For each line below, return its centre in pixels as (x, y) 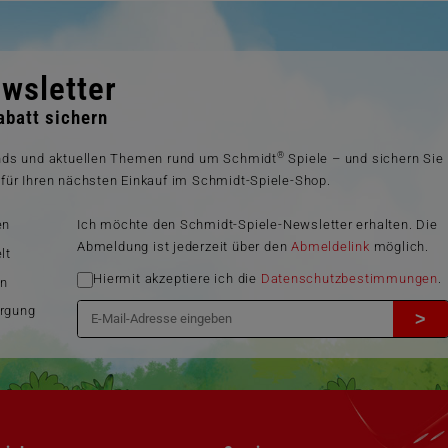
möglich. (399, 247)
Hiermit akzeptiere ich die (177, 279)
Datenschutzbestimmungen (349, 279)
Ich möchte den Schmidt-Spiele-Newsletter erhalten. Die (257, 225)
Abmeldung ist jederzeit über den (184, 247)
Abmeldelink (330, 247)
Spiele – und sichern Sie (364, 159)
